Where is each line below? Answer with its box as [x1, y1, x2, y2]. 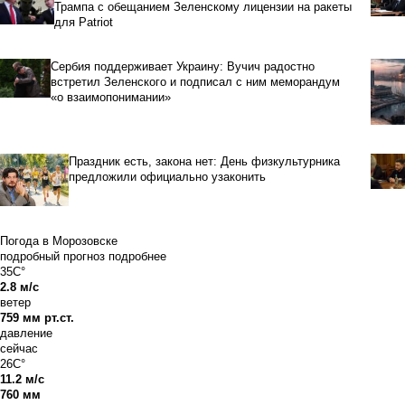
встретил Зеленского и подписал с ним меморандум [51, 74, 341, 89]
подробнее [108, 249, 166, 263]
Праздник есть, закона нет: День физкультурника [69, 154, 341, 168]
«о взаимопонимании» [51, 89, 172, 104]
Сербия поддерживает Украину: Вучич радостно [51, 59, 316, 73]
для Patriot [53, 14, 113, 29]
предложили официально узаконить [69, 169, 267, 184]
